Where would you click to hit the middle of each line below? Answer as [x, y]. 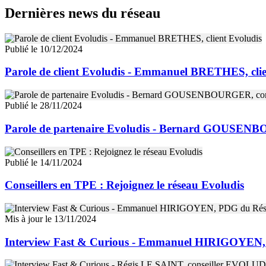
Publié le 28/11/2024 [43, 106]
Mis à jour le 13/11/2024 [50, 218]
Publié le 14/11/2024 [43, 162]
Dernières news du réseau [83, 13]
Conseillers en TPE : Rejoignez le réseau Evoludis [124, 185]
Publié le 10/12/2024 [44, 49]
